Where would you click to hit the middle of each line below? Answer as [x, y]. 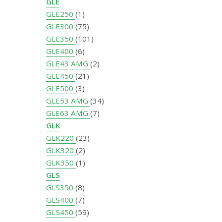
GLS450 [61, 212]
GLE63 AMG [68, 113]
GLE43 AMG [68, 64]
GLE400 [61, 51]
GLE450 [61, 76]
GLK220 [61, 138]
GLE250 [61, 14]
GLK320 [61, 150]
